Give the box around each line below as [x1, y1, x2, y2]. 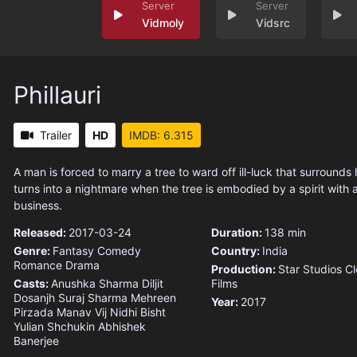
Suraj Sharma [58, 291, 127, 305]
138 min [264, 226, 306, 240]
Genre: [14, 244, 53, 258]
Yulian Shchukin [14, 320, 95, 334]
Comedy [97, 244, 141, 258]
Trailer [40, 128, 72, 143]
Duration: [210, 226, 265, 240]
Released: [14, 226, 69, 240]
